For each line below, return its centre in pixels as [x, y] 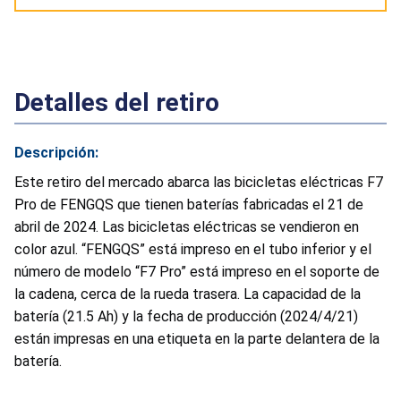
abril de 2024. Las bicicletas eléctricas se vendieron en [187, 226]
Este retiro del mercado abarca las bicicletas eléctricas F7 [199, 182]
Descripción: [56, 152]
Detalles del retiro [117, 102]
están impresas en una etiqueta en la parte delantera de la [197, 338]
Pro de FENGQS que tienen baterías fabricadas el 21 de [189, 204]
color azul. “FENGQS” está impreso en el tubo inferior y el [193, 249]
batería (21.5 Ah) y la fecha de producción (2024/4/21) [186, 316]
